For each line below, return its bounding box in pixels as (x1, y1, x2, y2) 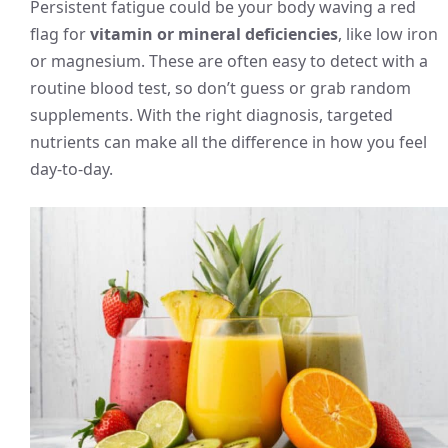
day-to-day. (30, 158, 113, 181)
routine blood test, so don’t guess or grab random (30, 77, 411, 100)
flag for (30, 23, 90, 46)
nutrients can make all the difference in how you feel (30, 131, 427, 154)
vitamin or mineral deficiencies (90, 23, 338, 46)
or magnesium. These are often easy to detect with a (30, 50, 428, 73)
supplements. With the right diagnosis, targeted (30, 104, 393, 127)
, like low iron (338, 23, 438, 46)
